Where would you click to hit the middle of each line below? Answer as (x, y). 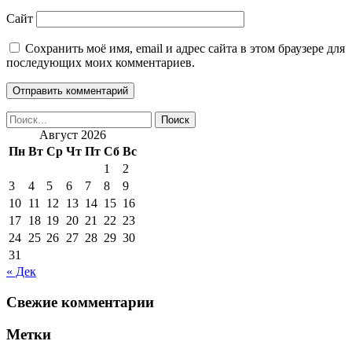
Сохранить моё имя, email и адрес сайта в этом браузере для (185, 49)
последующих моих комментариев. (101, 63)
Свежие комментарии (80, 302)
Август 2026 (73, 135)
